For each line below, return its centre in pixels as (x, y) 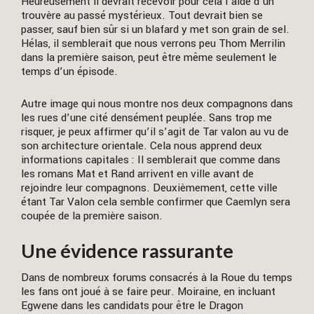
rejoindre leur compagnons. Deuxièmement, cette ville (149, 187)
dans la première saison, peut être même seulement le (149, 58)
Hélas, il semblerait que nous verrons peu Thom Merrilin (153, 44)
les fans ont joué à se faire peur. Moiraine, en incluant (148, 292)
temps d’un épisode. (69, 72)
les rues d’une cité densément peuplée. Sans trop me (146, 117)
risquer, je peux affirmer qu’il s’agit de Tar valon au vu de (155, 131)
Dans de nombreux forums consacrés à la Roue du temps (157, 278)
